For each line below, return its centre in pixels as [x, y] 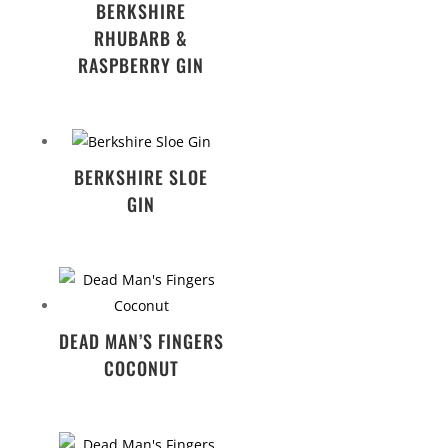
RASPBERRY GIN [141, 65]
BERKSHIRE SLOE [141, 176]
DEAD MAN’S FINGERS [141, 341]
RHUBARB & [141, 38]
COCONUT [141, 368]
